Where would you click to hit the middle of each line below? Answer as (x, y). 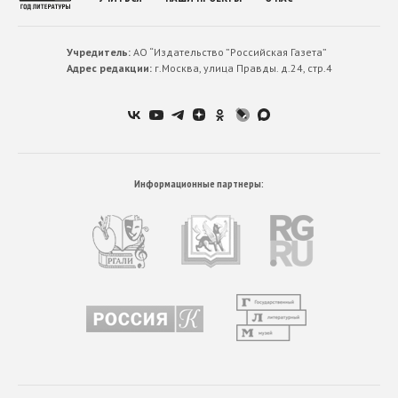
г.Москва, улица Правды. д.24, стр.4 (242, 68)
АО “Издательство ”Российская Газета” (228, 52)
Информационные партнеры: (199, 184)
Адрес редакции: (109, 68)
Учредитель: (98, 52)
